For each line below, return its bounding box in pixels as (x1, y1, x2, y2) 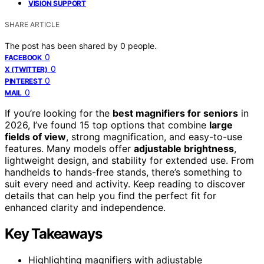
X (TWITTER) (5, 64, 48, 74)
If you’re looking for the (5, 107, 113, 119)
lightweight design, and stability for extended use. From (5, 154, 254, 166)
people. (128, 40, 157, 51)
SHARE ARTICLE (5, 19, 60, 29)
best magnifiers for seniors (113, 107, 238, 119)
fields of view (5, 130, 66, 143)
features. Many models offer (5, 142, 134, 154)
